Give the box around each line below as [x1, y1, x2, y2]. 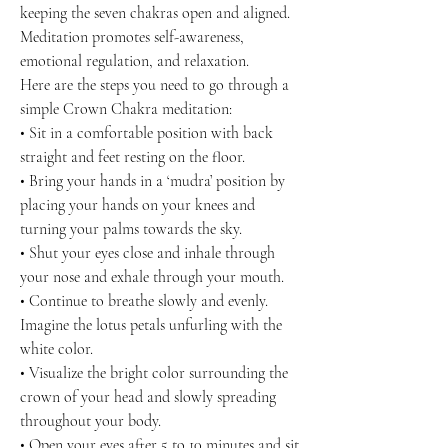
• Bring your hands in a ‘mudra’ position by [20, 171, 285, 192]
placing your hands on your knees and [20, 195, 255, 216]
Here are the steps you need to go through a [20, 75, 289, 96]
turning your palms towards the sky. [20, 219, 242, 240]
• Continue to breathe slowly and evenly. [20, 291, 268, 312]
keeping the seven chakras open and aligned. [20, 3, 290, 24]
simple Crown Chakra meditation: [20, 99, 232, 120]
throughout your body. [20, 411, 161, 432]
